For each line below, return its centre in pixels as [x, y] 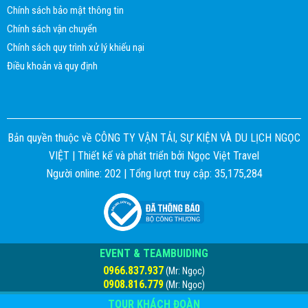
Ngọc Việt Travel [223, 155]
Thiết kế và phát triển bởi [131, 155]
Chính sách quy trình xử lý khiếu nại [76, 47]
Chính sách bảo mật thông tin [65, 10]
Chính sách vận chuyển [52, 29]
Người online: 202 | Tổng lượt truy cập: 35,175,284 [154, 173]
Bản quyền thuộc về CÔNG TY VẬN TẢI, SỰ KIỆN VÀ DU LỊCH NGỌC [154, 137]
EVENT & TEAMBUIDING [154, 253]
